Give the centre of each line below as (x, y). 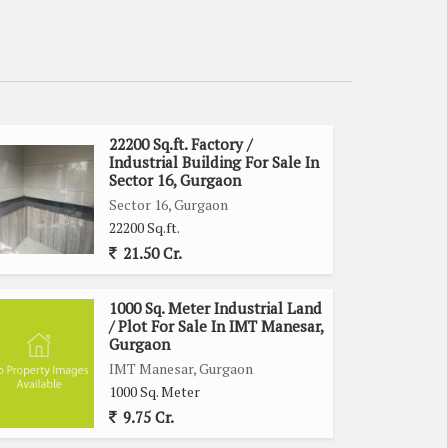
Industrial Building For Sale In (214, 161)
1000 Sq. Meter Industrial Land (215, 307)
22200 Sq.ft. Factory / (180, 143)
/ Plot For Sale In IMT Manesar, (216, 325)
